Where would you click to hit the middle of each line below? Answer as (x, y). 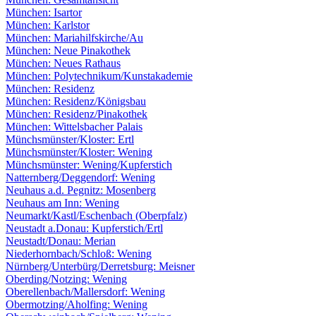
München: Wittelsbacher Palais (74, 127)
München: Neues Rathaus (63, 63)
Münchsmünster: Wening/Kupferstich (89, 165)
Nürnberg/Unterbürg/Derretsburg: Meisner (100, 267)
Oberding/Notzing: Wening (66, 279)
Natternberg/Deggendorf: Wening (80, 178)
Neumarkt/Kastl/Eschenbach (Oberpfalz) (96, 216)
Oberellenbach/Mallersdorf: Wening (85, 292)
